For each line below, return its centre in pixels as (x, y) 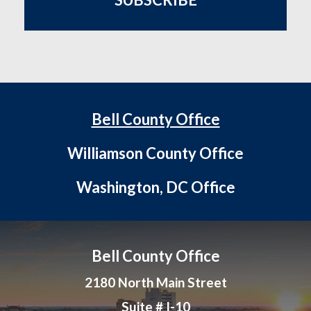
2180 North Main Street (155, 283)
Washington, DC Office (155, 187)
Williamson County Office (155, 153)
